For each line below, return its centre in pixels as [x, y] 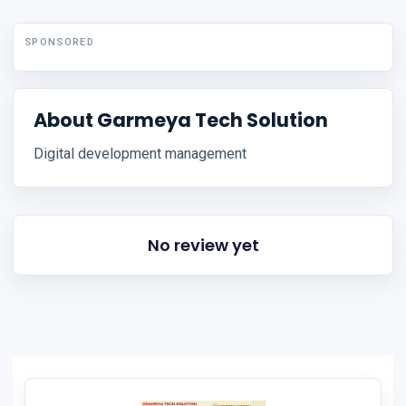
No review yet [203, 246]
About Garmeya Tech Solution [181, 121]
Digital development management [140, 154]
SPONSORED [59, 43]
